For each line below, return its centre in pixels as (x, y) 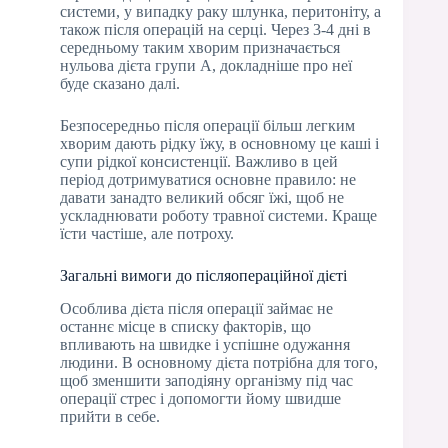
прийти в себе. (110, 416)
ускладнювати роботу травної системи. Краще (218, 215)
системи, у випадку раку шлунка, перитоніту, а (220, 11)
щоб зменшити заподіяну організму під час (206, 380)
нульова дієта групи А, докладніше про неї (206, 65)
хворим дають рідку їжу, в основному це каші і (219, 143)
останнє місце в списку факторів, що (185, 326)
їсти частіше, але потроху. (147, 233)
